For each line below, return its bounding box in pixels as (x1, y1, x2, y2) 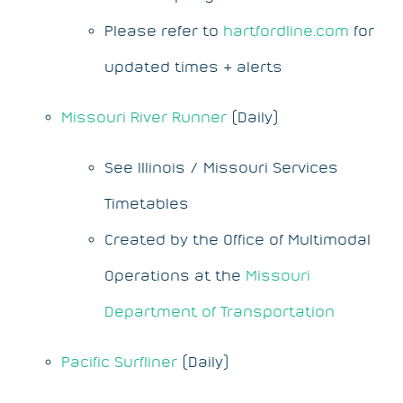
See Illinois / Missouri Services (104, 158, 338, 175)
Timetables (104, 194, 189, 211)
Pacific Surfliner (61, 353, 177, 370)
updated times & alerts (104, 58, 282, 75)
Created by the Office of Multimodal (104, 230, 371, 247)
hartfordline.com (223, 22, 349, 39)
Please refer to (104, 22, 223, 39)
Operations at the (104, 266, 246, 283)
